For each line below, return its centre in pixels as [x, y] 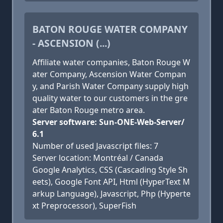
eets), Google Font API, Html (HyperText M [111, 182]
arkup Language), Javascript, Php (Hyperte [111, 194]
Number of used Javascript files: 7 [95, 146]
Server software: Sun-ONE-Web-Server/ [109, 122]
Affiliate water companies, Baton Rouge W [111, 62]
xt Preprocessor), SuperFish [84, 206]
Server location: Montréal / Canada [98, 158]
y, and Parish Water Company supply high [111, 86]
